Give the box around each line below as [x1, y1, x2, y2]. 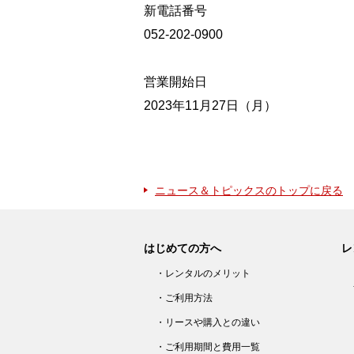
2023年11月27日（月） [144, 99, 277, 112]
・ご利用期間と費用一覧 [156, 341, 260, 352]
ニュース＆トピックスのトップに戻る [155, 184, 343, 197]
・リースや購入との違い [156, 317, 260, 328]
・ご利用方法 [156, 292, 213, 303]
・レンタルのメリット [156, 268, 250, 279]
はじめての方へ [144, 242, 221, 254]
